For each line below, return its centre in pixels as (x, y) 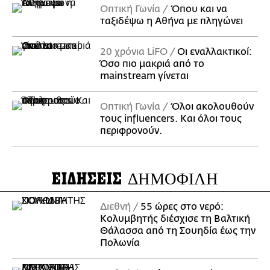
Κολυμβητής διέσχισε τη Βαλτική (175, 219)
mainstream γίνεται (144, 76)
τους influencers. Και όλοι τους (171, 119)
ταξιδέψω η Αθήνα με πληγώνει (171, 21)
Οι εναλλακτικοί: (215, 52)
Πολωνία (120, 243)
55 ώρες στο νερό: (182, 207)
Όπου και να (199, 9)
